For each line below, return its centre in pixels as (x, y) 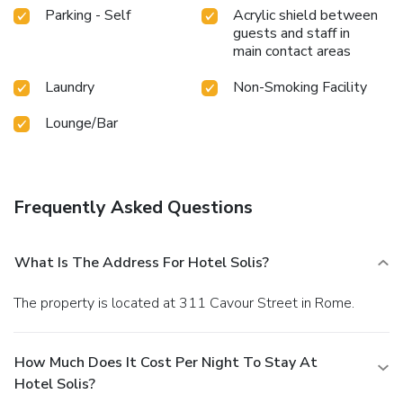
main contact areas (292, 52)
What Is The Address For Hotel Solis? (142, 263)
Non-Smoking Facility (300, 88)
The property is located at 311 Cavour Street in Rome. (188, 304)
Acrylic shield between (305, 16)
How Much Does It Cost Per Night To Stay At (166, 363)
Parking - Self (88, 16)
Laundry (70, 88)
